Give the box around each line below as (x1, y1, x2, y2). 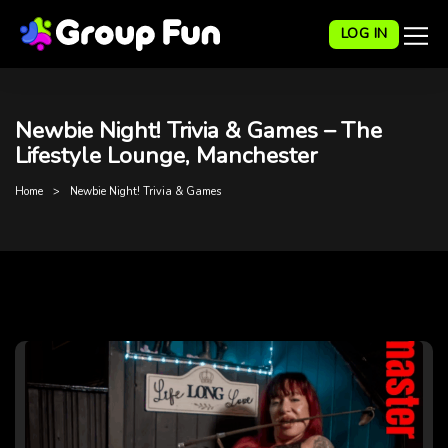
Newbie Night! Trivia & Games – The (15, 115, 382, 146)
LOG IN (340, 24, 388, 43)
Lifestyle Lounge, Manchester (15, 140, 317, 171)
